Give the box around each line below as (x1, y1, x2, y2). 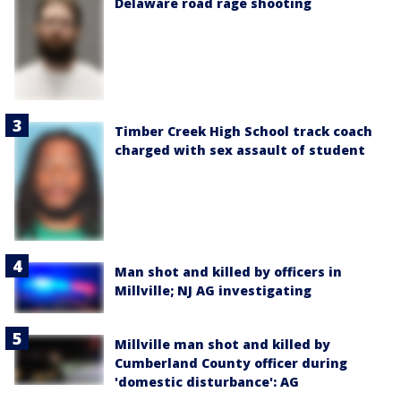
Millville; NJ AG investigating (115, 282, 311, 300)
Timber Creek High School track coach (115, 123, 372, 141)
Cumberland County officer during (115, 354, 347, 371)
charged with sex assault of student (115, 141, 365, 159)
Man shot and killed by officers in (115, 263, 342, 281)
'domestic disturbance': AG (115, 372, 299, 390)
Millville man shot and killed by (115, 335, 330, 353)
